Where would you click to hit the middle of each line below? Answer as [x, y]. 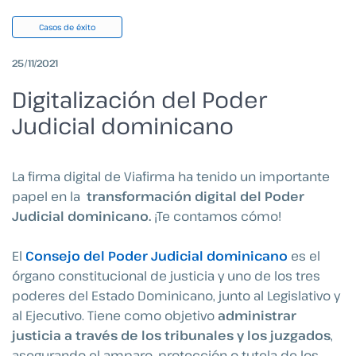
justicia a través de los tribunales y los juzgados [171, 336]
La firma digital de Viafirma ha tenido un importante [171, 176]
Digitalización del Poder [139, 99]
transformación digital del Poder [194, 196]
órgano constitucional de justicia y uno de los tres [166, 276]
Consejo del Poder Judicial [114, 256]
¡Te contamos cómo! [218, 216]
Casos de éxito [67, 27]
